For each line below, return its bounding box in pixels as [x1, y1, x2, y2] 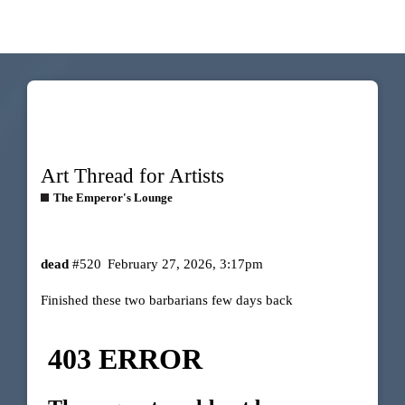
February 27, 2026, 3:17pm [108, 256, 264, 271]
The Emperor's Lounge [52, 191, 173, 205]
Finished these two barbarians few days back [40, 292, 293, 307]
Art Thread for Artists [40, 165, 224, 188]
